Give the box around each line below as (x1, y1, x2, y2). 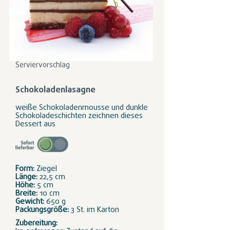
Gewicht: (15, 196, 46, 207)
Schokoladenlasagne (15, 84, 95, 97)
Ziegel (34, 163, 57, 175)
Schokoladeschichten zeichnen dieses (15, 110, 143, 122)
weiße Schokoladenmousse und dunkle (15, 102, 148, 113)
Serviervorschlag (15, 60, 70, 71)
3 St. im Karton (69, 204, 119, 216)
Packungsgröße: (15, 204, 69, 216)
